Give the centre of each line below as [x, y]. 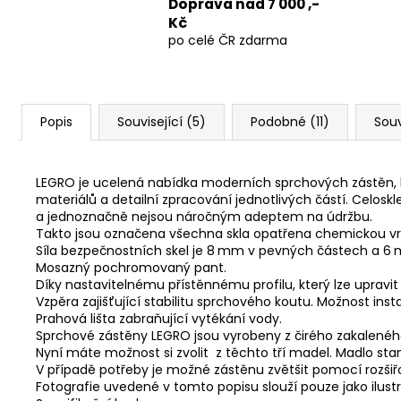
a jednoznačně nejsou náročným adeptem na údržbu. [204, 216]
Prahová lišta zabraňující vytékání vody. [159, 318]
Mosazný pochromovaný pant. [131, 267]
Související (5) [162, 121]
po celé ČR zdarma [228, 40]
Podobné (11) [290, 121]
